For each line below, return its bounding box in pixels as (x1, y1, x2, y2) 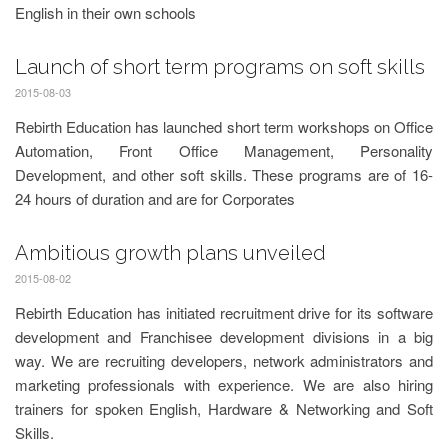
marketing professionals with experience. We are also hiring (15, 374, 433, 395)
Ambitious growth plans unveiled (15, 241, 326, 265)
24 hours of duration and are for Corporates (15, 188, 295, 209)
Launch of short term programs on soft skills (15, 55, 425, 79)
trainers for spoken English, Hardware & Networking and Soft (15, 398, 433, 419)
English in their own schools (15, 2, 196, 23)
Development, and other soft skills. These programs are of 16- (15, 164, 433, 185)
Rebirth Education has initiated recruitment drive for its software (15, 302, 433, 323)
